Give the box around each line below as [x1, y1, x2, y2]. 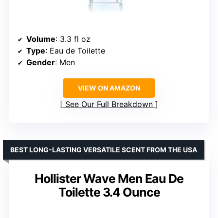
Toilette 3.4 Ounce [58, 184, 160, 200]
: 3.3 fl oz [55, 34, 91, 44]
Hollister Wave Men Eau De [35, 171, 183, 186]
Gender [26, 57, 55, 67]
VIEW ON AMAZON [78, 83, 140, 92]
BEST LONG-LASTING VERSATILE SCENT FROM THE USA [10, 145, 197, 154]
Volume [26, 34, 55, 44]
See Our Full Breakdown [65, 99, 153, 109]
